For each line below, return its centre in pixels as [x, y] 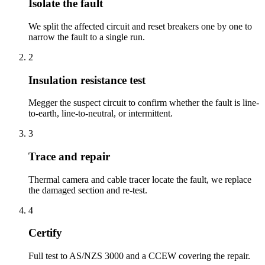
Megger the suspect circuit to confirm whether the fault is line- [144, 103]
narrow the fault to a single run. [87, 37]
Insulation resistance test [87, 80]
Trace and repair [69, 156]
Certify [45, 233]
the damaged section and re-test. [88, 190]
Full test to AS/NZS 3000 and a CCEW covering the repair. [139, 256]
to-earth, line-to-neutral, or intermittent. [101, 114]
